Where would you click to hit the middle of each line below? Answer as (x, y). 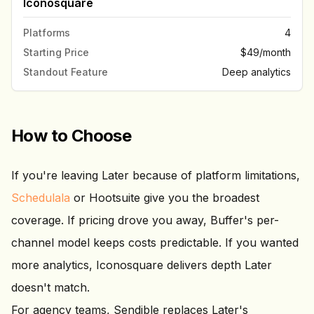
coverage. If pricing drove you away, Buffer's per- (145, 220)
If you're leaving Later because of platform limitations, (156, 175)
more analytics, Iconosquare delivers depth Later (142, 265)
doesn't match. (50, 287)
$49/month (266, 52)
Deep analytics (257, 72)
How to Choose (71, 136)
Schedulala (41, 198)
